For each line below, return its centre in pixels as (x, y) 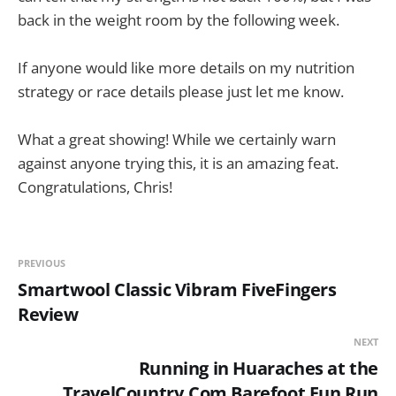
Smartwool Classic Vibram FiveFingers (177, 290)
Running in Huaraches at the (258, 369)
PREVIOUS (42, 263)
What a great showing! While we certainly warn (177, 140)
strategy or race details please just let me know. (181, 92)
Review (48, 315)
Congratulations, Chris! (95, 187)
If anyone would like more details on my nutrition (186, 68)
